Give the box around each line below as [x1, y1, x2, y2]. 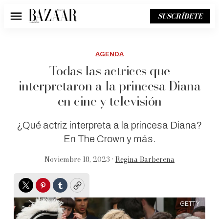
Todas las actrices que [49, 61, 170, 80]
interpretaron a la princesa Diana [18, 76, 201, 95]
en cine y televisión [57, 91, 162, 110]
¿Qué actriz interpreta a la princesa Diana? [17, 120, 202, 131]
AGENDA [95, 51, 124, 58]
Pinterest [42, 183, 81, 197]
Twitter [25, 183, 57, 197]
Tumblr [59, 183, 90, 197]
